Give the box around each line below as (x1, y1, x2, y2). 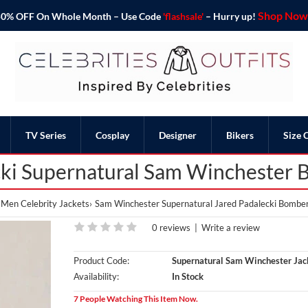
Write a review (201, 221, 260, 233)
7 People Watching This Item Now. (73, 293, 198, 304)
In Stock (169, 270, 203, 282)
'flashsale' (162, 10, 203, 22)
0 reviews (151, 221, 190, 233)
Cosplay (96, 129, 129, 141)
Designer (159, 129, 197, 141)
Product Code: (73, 254, 129, 266)
